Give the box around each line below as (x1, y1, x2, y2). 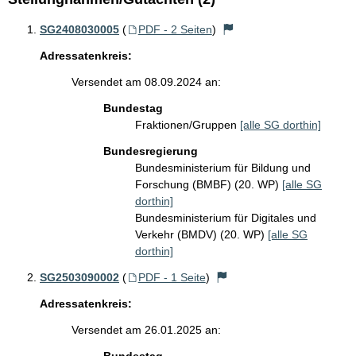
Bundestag (103, 102, 163, 114)
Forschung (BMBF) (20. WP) (135, 178, 282, 191)
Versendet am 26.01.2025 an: (72, 323, 221, 336)
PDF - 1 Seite (137, 271, 206, 284)
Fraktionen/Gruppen (135, 118, 240, 131)
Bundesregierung (103, 145, 198, 157)
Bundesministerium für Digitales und (135, 211, 316, 224)
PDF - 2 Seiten (137, 23, 212, 36)
